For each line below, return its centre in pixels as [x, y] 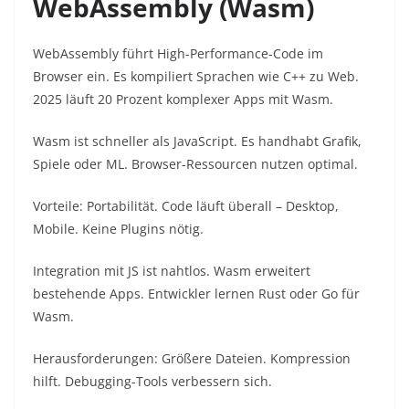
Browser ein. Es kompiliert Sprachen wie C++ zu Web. [196, 77]
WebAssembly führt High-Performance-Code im [178, 54]
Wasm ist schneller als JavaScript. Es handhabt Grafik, [197, 142]
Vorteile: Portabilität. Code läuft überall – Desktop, [186, 206]
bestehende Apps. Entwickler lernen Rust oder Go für [196, 294]
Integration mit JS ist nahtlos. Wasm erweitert [172, 271]
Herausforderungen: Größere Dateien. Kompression [192, 359]
